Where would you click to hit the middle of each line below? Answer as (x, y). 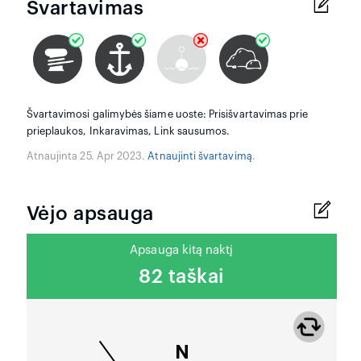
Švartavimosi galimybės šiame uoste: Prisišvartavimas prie (167, 115)
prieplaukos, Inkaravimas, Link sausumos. (128, 132)
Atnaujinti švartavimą (200, 157)
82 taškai (182, 277)
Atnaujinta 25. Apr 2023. (87, 157)
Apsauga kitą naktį (182, 251)
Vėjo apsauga (90, 214)
